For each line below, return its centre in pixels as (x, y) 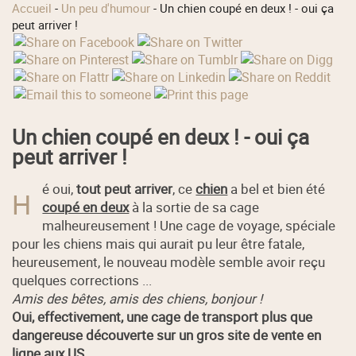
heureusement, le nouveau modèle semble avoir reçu (169, 261)
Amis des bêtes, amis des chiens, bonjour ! (137, 298)
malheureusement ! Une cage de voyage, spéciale (189, 225)
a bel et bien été (277, 188)
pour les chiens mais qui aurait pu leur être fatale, (159, 243)
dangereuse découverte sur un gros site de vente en (167, 335)
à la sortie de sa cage (194, 207)
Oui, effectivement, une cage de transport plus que (163, 316)
